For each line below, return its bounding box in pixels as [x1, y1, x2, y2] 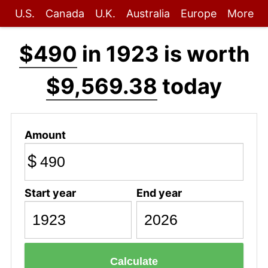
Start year [24, 186, 76, 199]
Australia [126, 7, 170, 20]
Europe [180, 7, 217, 20]
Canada [45, 7, 84, 20]
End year [136, 186, 182, 199]
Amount [24, 128, 66, 141]
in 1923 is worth [77, 41, 249, 67]
